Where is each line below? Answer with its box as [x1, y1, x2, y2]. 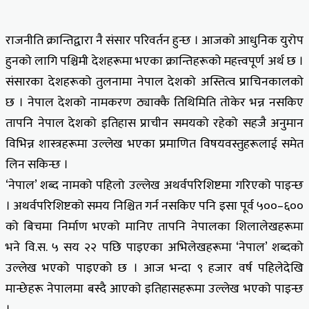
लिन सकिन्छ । [6, 154, 68, 175]
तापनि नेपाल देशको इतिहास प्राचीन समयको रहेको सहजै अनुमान [6, 112, 303, 134]
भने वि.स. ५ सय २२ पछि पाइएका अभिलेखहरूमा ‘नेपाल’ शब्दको [6, 237, 303, 258]
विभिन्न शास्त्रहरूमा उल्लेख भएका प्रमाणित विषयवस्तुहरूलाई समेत [6, 133, 303, 154]
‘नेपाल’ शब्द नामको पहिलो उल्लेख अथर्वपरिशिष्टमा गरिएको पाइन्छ [6, 175, 303, 196]
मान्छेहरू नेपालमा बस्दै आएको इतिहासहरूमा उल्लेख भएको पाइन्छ [6, 278, 303, 299]
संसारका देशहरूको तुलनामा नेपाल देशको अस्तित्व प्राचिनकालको [6, 71, 303, 92]
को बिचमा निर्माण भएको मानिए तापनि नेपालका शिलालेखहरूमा [6, 216, 303, 237]
